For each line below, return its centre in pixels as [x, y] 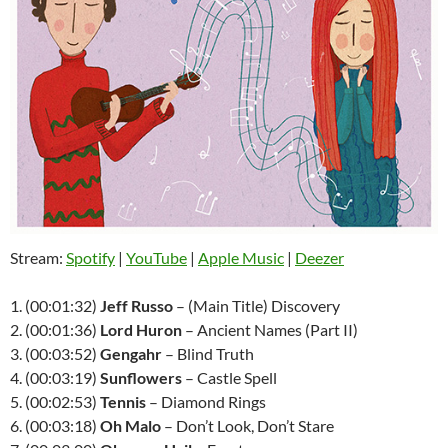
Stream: [38, 257]
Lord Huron [141, 329]
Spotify [90, 257]
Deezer [319, 257]
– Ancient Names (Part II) [270, 329]
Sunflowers [141, 377]
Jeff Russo [136, 305]
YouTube [156, 257]
